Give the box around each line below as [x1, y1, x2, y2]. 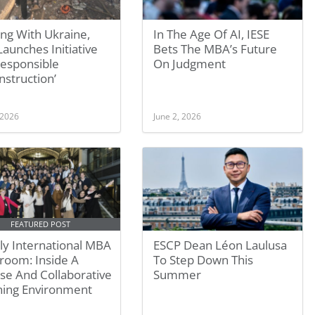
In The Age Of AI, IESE [153, 26, 270, 42]
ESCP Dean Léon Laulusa [153, 237, 288, 253]
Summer [153, 266, 205, 283]
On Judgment [153, 56, 226, 72]
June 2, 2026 [153, 110, 202, 122]
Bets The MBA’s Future [153, 41, 278, 57]
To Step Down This [153, 252, 254, 268]
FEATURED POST [11, 219, 71, 229]
